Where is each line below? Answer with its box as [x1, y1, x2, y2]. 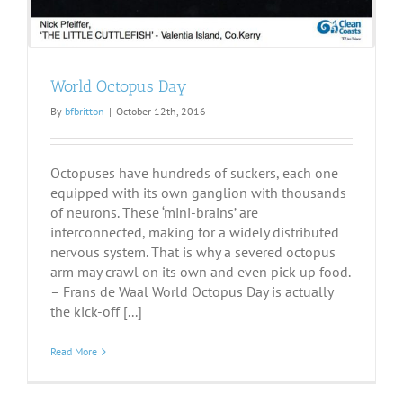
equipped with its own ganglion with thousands [50, 184, 346, 202]
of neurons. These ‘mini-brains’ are [50, 203, 258, 222]
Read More [50, 345, 97, 359]
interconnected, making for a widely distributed [50, 223, 339, 242]
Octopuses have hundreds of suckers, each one [50, 164, 338, 183]
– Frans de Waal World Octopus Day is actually [50, 282, 333, 301]
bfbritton [65, 104, 104, 119]
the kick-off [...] [50, 302, 142, 321]
